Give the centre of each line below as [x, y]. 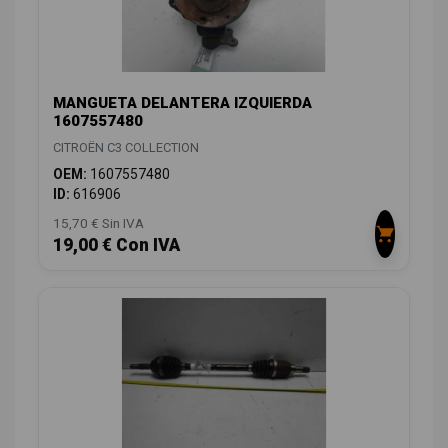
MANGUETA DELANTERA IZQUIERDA [182, 102]
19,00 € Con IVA [116, 244]
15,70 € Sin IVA [98, 222]
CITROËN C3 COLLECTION [126, 147]
